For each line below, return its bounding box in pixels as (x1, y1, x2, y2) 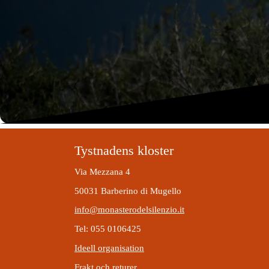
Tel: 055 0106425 (74, 223, 142, 234)
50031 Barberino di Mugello (74, 186, 182, 196)
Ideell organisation (74, 243, 145, 253)
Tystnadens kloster (74, 142, 174, 158)
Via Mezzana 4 (74, 166, 131, 177)
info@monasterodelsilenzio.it (74, 204, 185, 214)
